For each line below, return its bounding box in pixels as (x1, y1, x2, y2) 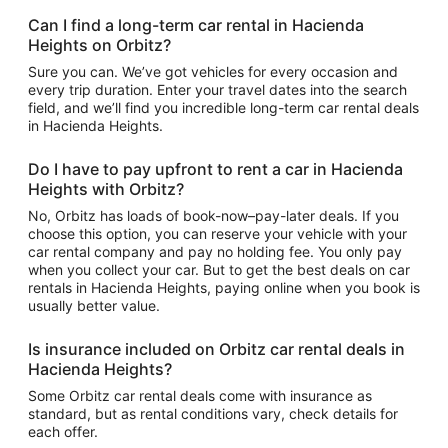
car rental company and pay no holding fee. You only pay (28, 243, 402, 260)
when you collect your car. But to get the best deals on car (28, 261, 410, 278)
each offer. (28, 423, 98, 440)
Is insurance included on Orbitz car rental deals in (28, 339, 405, 359)
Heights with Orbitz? (28, 179, 184, 199)
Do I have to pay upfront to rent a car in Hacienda (28, 159, 403, 179)
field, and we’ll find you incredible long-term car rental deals (28, 99, 419, 116)
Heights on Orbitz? (28, 35, 171, 55)
